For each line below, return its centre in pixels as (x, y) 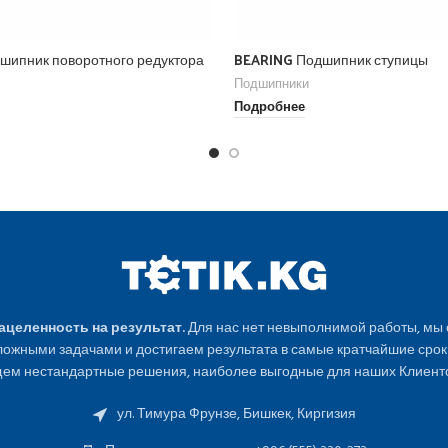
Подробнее (269, 108)
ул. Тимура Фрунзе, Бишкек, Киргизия (236, 414)
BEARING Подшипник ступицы (331, 59)
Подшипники (271, 84)
